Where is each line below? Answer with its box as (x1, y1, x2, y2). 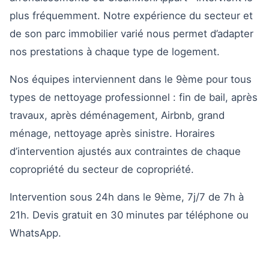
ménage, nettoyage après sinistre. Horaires (10, 127, 215, 139)
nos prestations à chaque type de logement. (10, 46, 220, 58)
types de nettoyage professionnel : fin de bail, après (10, 91, 258, 103)
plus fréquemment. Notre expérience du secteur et (10, 10, 253, 22)
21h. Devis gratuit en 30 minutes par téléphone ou (10, 209, 249, 221)
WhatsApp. (10, 227, 61, 239)
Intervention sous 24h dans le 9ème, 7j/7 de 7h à (10, 191, 244, 203)
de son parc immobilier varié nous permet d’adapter (10, 28, 253, 40)
